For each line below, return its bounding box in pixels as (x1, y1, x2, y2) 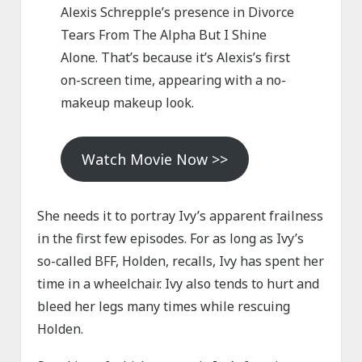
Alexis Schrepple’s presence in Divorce (60, 3, 294, 22)
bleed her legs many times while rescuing (37, 297, 291, 316)
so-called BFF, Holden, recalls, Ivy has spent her (37, 252, 325, 271)
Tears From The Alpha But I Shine (60, 26, 267, 44)
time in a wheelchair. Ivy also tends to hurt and (37, 275, 320, 293)
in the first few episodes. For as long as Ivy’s (37, 229, 305, 248)
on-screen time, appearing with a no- (60, 71, 286, 90)
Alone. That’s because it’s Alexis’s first (60, 48, 290, 67)
